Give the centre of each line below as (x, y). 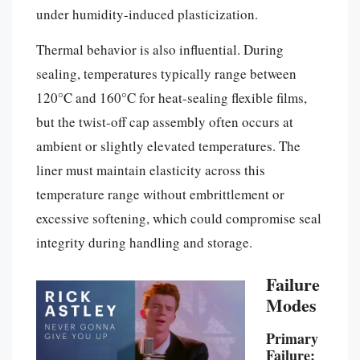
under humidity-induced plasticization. (147, 14)
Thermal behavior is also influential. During (160, 49)
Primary (292, 338)
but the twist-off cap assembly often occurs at (165, 121)
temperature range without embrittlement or (160, 194)
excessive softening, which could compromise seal (179, 218)
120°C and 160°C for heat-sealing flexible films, (172, 97)
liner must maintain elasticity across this (151, 170)
